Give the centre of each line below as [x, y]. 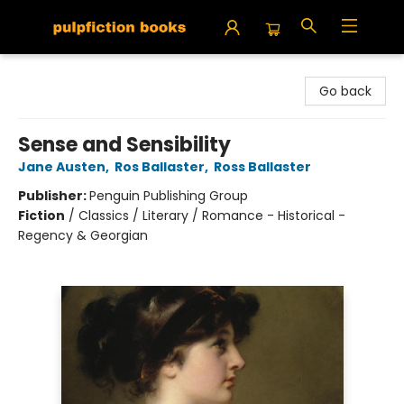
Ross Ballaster [262, 167]
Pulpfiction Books [67, 71]
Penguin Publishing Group [169, 196]
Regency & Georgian [83, 235]
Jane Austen [62, 167]
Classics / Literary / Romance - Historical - [212, 216]
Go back [345, 91]
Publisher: [54, 196]
